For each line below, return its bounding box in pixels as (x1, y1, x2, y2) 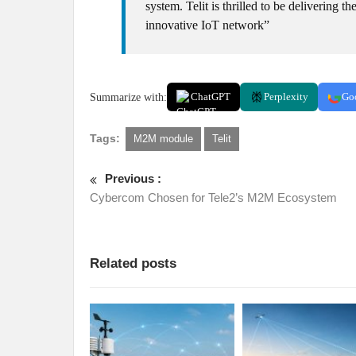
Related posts (90, 256, 176, 271)
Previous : (105, 172, 161, 185)
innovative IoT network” (145, 18, 269, 32)
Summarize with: (90, 91, 167, 103)
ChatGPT (191, 91, 230, 103)
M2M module (133, 133, 193, 145)
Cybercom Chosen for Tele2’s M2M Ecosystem (90, 191, 337, 204)
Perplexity (264, 91, 308, 103)
